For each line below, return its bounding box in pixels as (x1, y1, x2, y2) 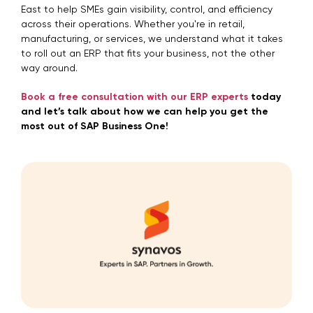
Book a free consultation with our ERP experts (21, 92, 248, 103)
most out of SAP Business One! (21, 122, 168, 132)
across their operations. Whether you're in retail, (21, 20, 245, 30)
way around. (21, 64, 78, 74)
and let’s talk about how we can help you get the (21, 107, 268, 117)
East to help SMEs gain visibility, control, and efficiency (21, 5, 272, 15)
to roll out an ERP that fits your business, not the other (21, 49, 275, 59)
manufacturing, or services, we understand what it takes (21, 34, 283, 45)
